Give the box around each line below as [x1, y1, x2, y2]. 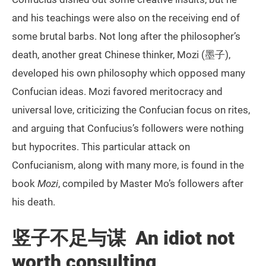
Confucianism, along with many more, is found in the [12, 159, 244, 172]
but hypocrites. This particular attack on [12, 141, 190, 153]
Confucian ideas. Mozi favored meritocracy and [12, 85, 223, 98]
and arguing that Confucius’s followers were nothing [12, 122, 244, 135]
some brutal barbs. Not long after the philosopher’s [12, 30, 240, 43]
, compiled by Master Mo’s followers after [58, 178, 243, 190]
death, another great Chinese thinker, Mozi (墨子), [12, 49, 230, 61]
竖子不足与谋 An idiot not [12, 227, 235, 250]
